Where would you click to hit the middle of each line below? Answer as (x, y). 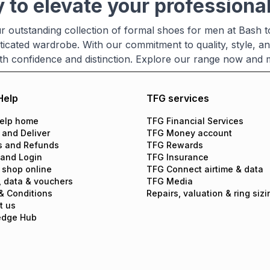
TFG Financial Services (195, 121)
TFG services (177, 98)
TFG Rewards (174, 145)
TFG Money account (189, 133)
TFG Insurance (177, 157)
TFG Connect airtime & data (205, 169)
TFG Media (169, 181)
